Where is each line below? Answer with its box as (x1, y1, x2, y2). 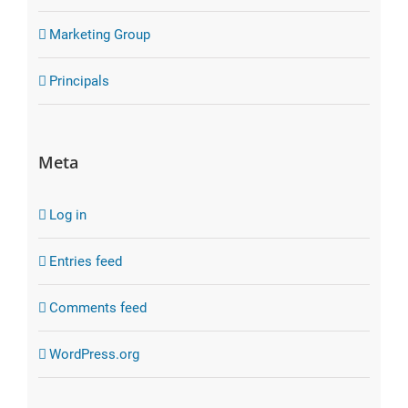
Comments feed (48, 300, 147, 317)
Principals (48, 73, 109, 90)
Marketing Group (48, 26, 150, 44)
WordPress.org (48, 346, 139, 363)
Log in (48, 207, 87, 224)
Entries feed (48, 253, 122, 270)
